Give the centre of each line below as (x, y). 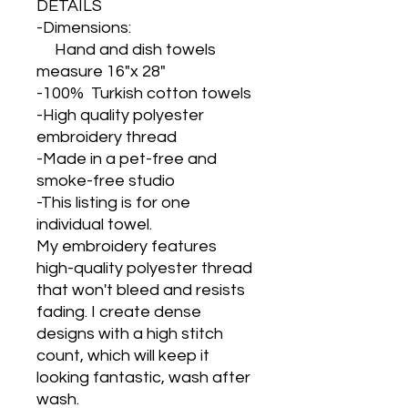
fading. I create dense (119, 312)
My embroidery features (127, 246)
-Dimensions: (86, 28)
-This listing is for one (113, 203)
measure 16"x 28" (103, 71)
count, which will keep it (125, 356)
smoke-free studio (106, 181)
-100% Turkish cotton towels (144, 93)
